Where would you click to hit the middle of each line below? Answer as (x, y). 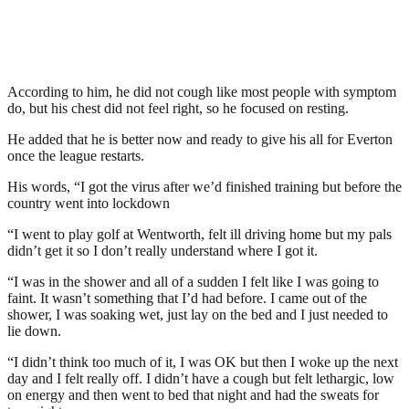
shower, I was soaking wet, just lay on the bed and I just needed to (198, 314)
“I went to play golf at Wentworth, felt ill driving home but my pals (199, 234)
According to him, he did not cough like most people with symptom (202, 91)
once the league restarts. (76, 155)
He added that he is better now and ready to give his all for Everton (200, 139)
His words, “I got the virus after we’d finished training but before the (204, 186)
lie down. (34, 330)
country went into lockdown (89, 203)
